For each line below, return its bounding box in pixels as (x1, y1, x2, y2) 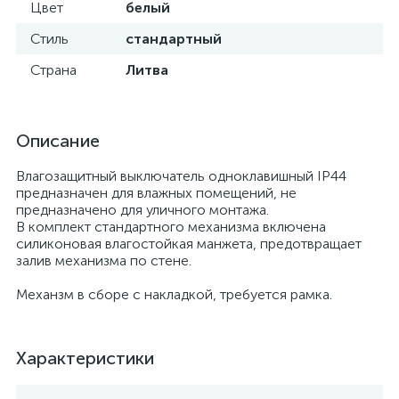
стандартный (126, 30, 222, 47)
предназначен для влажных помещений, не (16, 184, 297, 201)
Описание (16, 130, 100, 151)
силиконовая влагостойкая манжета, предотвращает (16, 235, 362, 252)
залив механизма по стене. (16, 252, 191, 269)
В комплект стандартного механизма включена (16, 218, 326, 235)
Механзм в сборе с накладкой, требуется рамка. (16, 286, 332, 303)
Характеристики (16, 347, 154, 369)
